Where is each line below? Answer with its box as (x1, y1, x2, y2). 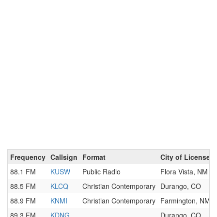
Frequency (10, 152, 46, 162)
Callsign (50, 152, 77, 162)
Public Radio (82, 167, 121, 176)
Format (82, 152, 106, 162)
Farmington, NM (160, 196, 210, 205)
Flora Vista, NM (160, 167, 208, 176)
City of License (160, 152, 210, 162)
